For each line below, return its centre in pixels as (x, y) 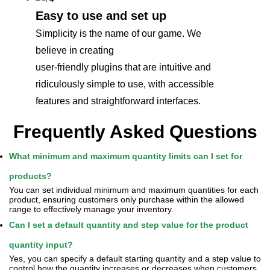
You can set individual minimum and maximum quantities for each (134, 190)
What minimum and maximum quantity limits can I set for (126, 156)
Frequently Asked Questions (135, 132)
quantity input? (41, 245)
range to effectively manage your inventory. (91, 209)
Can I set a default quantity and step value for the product (129, 225)
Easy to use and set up (101, 16)
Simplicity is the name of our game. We (118, 33)
